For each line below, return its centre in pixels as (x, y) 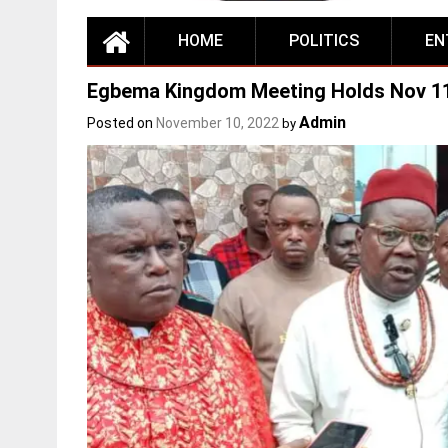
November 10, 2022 (217, 123)
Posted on (121, 123)
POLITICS (324, 41)
